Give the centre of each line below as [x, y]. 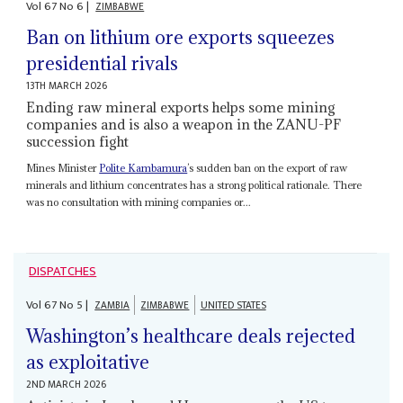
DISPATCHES [63, 271]
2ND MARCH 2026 [67, 385]
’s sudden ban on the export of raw [268, 167]
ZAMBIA [112, 306]
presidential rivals [103, 63]
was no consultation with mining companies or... [139, 201]
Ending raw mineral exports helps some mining [181, 107]
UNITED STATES [233, 306]
